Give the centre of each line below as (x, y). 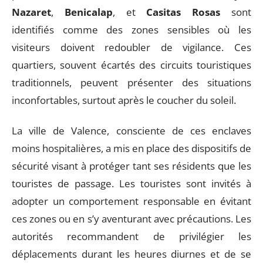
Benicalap (88, 12)
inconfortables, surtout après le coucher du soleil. (124, 100)
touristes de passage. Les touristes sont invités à (131, 183)
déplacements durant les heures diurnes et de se (131, 254)
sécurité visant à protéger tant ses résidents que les (131, 166)
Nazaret (31, 12)
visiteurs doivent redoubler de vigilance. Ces (131, 47)
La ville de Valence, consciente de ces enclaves (131, 131)
